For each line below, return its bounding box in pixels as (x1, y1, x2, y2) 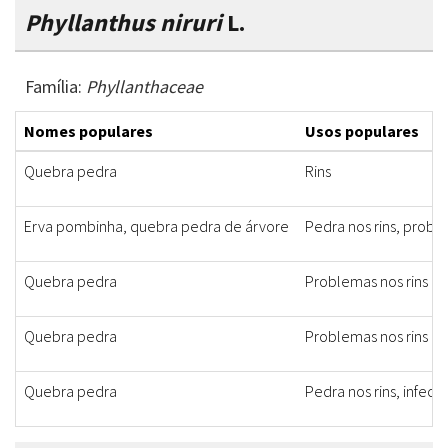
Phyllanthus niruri (25, 7, 222, 39)
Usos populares (305, 121, 419, 142)
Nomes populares (24, 121, 153, 142)
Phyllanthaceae (86, 75, 203, 99)
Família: (25, 75, 86, 99)
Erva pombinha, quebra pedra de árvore (24, 216, 289, 237)
